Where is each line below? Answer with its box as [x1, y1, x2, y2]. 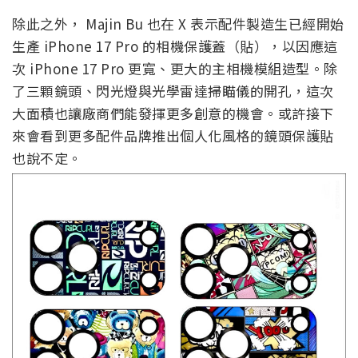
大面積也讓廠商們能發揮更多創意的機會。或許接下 [12, 102, 334, 123]
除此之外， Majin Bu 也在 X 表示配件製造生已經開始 [12, 13, 344, 34]
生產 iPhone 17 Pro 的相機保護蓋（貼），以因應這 [12, 35, 338, 56]
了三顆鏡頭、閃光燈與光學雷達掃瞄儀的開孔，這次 [12, 80, 334, 101]
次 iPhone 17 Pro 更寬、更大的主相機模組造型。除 [12, 58, 338, 78]
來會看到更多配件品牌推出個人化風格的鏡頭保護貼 [12, 125, 334, 145]
